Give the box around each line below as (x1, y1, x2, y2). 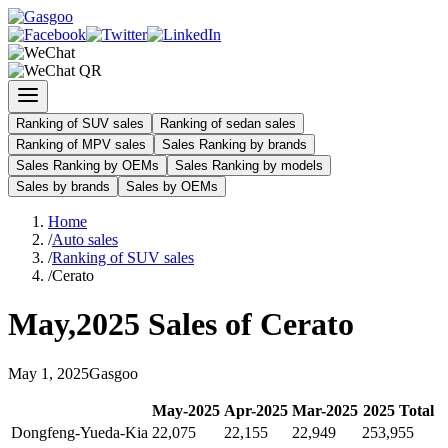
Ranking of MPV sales (16, 137, 146, 152)
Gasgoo (89, 364, 138, 382)
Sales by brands (16, 179, 110, 194)
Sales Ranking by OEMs (16, 158, 159, 173)
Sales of (140, 306, 260, 343)
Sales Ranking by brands (162, 137, 307, 152)
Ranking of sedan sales (160, 116, 296, 131)
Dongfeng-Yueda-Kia (11, 423, 148, 441)
